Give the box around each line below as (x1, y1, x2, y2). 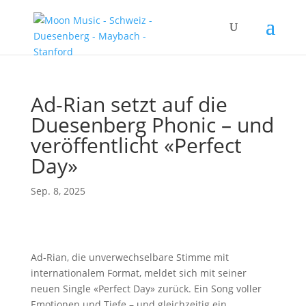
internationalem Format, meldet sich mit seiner (30, 266, 247, 279)
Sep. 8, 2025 (30, 184, 85, 197)
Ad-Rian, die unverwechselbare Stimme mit (30, 251, 229, 264)
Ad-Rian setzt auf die (30, 90, 227, 118)
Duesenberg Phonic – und (30, 111, 274, 139)
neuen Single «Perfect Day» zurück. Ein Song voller (30, 282, 262, 295)
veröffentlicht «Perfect (30, 131, 242, 159)
